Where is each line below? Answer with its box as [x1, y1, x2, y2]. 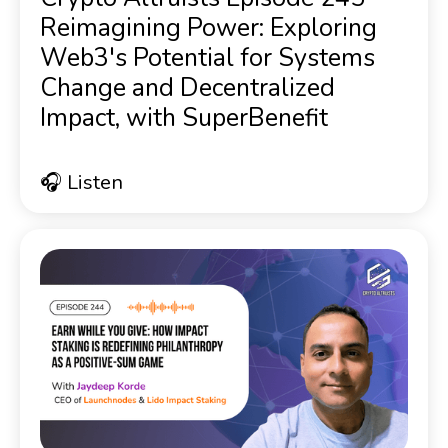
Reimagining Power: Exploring [40, 11, 377, 46]
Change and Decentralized [40, 71, 335, 106]
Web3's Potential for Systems [40, 41, 375, 76]
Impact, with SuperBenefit [40, 101, 328, 136]
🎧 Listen [40, 169, 123, 197]
